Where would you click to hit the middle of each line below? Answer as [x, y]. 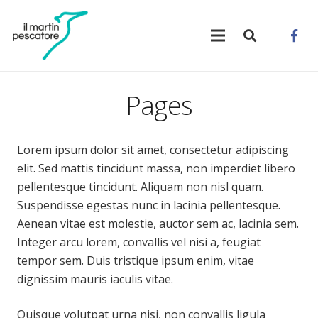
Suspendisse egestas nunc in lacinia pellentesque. [149, 205]
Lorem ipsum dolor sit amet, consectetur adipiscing [153, 150]
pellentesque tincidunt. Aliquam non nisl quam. [140, 187]
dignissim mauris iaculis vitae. [95, 279]
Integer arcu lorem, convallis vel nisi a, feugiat [139, 242]
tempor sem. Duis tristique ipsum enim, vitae [136, 261]
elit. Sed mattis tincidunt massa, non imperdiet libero [156, 168]
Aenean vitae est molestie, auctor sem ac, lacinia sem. [158, 224]
